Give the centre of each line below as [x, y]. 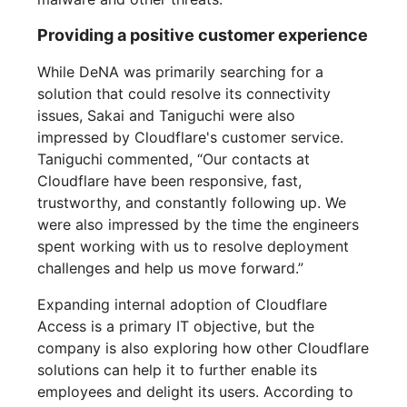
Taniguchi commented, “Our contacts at [174, 159]
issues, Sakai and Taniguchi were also [167, 116]
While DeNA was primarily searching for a [181, 72]
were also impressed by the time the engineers [199, 225]
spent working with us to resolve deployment [194, 247]
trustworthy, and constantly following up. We [192, 203]
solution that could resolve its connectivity [184, 94]
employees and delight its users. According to [196, 392]
